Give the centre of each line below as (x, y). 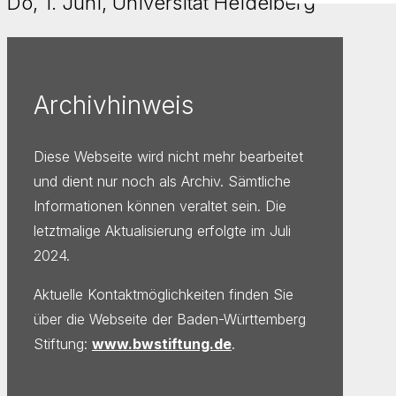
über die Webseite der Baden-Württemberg (170, 320)
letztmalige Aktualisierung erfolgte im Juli (162, 231)
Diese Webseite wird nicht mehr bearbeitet (168, 157)
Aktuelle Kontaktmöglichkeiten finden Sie (164, 295)
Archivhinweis (114, 106)
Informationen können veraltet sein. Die (160, 206)
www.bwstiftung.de (162, 344)
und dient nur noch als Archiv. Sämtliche (162, 182)
